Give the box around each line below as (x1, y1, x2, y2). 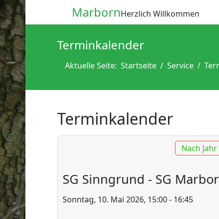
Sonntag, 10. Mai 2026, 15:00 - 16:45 (63, 194, 193, 205)
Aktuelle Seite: (65, 60, 121, 71)
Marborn (72, 4, 121, 20)
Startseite (121, 60, 156, 71)
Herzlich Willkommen (121, 8, 199, 19)
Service (167, 60, 194, 71)
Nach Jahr (181, 143, 218, 153)
